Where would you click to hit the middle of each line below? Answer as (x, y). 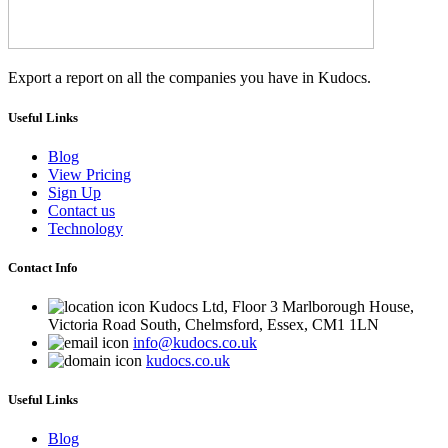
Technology (85, 228)
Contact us (81, 210)
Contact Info (43, 267)
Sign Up (74, 192)
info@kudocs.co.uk (195, 343)
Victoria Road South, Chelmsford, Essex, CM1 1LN (213, 325)
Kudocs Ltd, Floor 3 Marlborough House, (279, 307)
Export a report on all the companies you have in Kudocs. (189, 78)
